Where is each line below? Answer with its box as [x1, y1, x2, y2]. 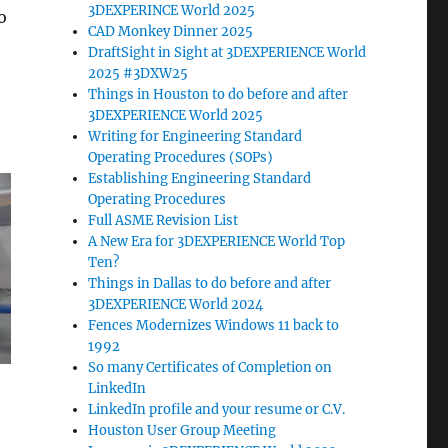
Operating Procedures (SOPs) [88, 148, 274, 166]
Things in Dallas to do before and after [88, 274, 332, 292]
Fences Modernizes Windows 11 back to [88, 316, 340, 334]
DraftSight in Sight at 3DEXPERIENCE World [88, 43, 367, 61]
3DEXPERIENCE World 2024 [88, 295, 264, 313]
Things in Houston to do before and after [88, 85, 349, 103]
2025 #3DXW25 [88, 64, 189, 82]
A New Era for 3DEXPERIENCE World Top [88, 232, 346, 250]
